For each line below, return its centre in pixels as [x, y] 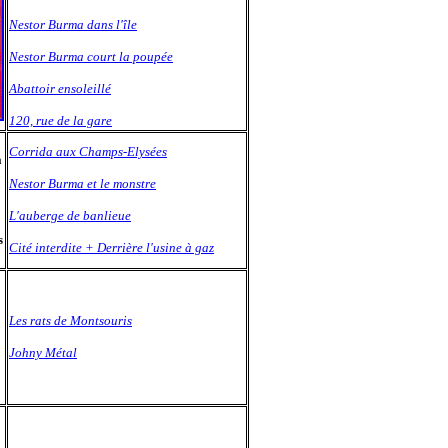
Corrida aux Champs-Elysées [88, 151]
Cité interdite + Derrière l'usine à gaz [111, 247]
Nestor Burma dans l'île [73, 24]
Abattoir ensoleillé [60, 88]
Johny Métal [43, 352]
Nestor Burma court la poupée [91, 56]
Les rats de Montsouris [70, 320]
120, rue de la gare [60, 120]
